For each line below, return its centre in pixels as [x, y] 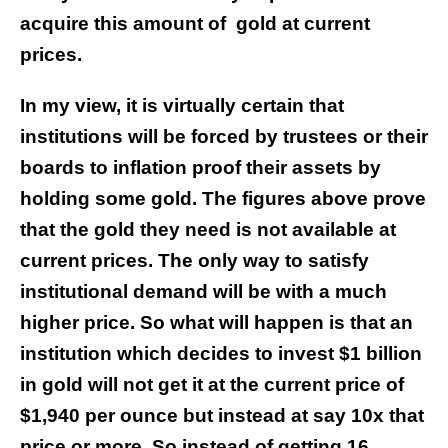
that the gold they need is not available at [208, 230]
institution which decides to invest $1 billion [221, 354]
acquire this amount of [123, 24]
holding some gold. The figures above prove [223, 199]
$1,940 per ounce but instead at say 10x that [222, 416]
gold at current [303, 24]
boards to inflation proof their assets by [200, 168]
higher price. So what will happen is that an [216, 323]
